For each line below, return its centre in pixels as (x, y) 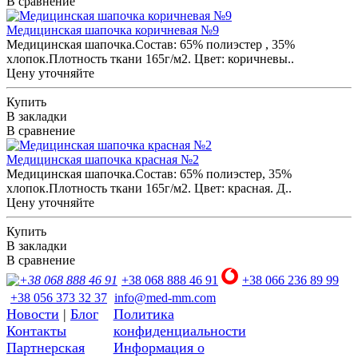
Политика (143, 314)
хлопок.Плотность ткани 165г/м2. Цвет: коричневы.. (150, 58)
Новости (33, 314)
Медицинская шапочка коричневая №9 (113, 30)
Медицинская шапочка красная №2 (103, 159)
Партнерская (46, 347)
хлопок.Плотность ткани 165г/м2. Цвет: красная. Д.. (149, 188)
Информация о (159, 347)
